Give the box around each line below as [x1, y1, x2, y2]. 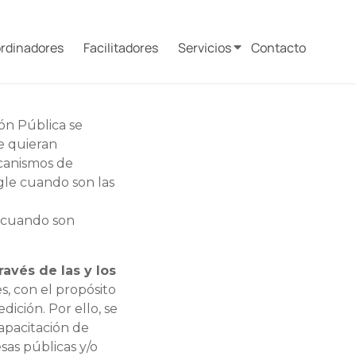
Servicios [178, 39, 231, 56]
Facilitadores [83, 39, 158, 56]
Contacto [251, 39, 306, 56]
